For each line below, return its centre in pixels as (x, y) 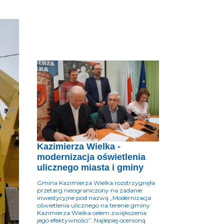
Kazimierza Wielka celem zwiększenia (92, 213)
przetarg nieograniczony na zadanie (89, 190)
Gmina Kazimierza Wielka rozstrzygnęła (96, 183)
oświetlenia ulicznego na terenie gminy (93, 205)
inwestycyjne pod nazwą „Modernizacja (94, 198)
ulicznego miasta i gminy (90, 168)
